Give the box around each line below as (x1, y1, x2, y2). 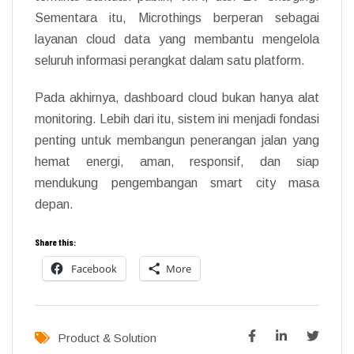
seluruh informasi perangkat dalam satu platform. (35, 53, 305, 67)
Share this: (35, 235, 76, 247)
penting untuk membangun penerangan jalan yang (35, 133, 319, 147)
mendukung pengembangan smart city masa (35, 175, 319, 190)
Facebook (71, 261, 117, 276)
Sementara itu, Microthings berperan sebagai (35, 10, 319, 24)
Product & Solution (57, 330, 156, 345)
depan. (35, 197, 73, 211)
